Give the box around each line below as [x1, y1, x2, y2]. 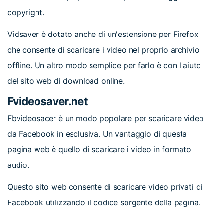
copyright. [7, 7, 44, 18]
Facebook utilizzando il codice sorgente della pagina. [7, 198, 200, 208]
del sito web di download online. [7, 76, 125, 86]
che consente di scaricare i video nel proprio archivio [7, 45, 200, 55]
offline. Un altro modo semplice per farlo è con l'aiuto [7, 60, 201, 71]
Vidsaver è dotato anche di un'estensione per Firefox [7, 29, 199, 39]
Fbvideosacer [7, 113, 56, 124]
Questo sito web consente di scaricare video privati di [7, 182, 203, 192]
